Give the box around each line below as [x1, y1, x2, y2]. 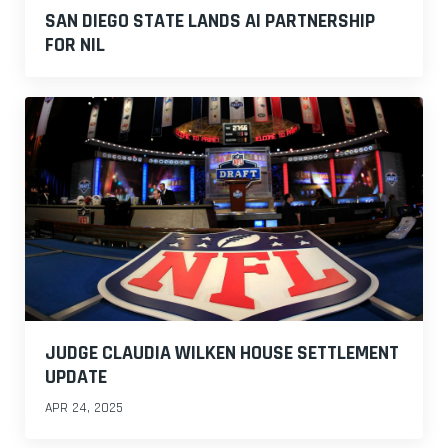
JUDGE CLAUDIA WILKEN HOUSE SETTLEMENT [45, 340, 399, 367]
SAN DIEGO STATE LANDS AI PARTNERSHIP [45, 8, 375, 35]
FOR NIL [45, 32, 105, 59]
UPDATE [45, 364, 107, 391]
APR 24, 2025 [45, 399, 123, 418]
